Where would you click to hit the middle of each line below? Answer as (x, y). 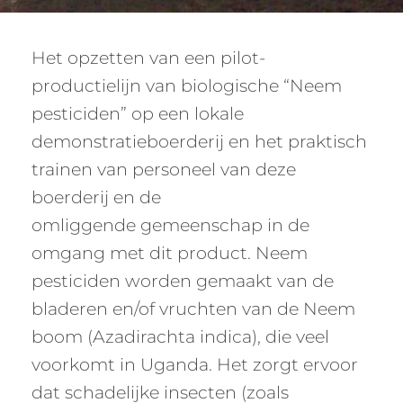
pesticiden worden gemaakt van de (183, 281)
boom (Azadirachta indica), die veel (180, 336)
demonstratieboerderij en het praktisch (199, 141)
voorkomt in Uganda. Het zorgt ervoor (195, 364)
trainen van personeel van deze (164, 169)
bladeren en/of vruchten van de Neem (193, 309)
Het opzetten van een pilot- (148, 58)
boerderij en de (96, 197)
